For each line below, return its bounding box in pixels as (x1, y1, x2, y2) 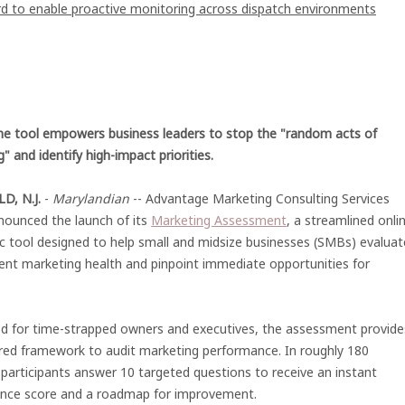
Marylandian (52, 190, 129, 207)
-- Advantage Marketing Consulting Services (129, 190, 390, 207)
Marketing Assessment (151, 212, 287, 229)
